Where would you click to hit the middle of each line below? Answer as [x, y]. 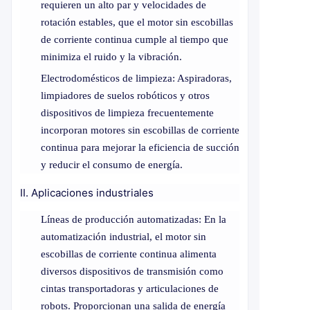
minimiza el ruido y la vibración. [111, 56]
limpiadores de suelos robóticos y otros [125, 95]
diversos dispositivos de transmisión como [132, 271]
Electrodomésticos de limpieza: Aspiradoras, [136, 78]
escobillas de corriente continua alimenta [129, 254]
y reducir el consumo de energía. [112, 164]
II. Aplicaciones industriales [87, 192]
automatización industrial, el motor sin [124, 236]
